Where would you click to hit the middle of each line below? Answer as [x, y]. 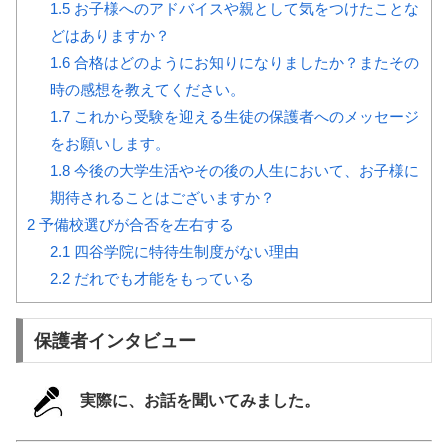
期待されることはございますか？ [162, 197]
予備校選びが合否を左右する [134, 224]
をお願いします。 [109, 143]
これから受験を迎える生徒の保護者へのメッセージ [244, 116]
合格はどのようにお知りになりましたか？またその [244, 62]
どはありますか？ [109, 35]
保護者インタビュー [114, 340]
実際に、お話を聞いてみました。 [200, 401]
